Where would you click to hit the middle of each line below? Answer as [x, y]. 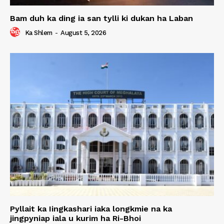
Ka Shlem [38, 33]
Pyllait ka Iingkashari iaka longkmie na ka [91, 208]
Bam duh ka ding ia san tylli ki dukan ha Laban [101, 18]
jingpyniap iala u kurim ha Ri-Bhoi [75, 218]
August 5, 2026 [83, 33]
